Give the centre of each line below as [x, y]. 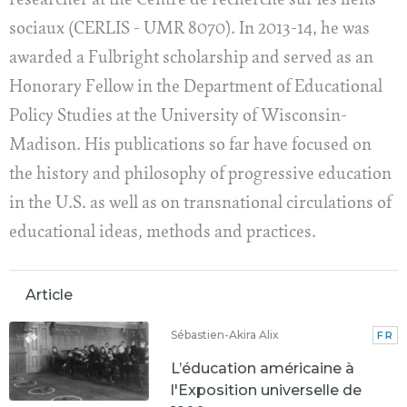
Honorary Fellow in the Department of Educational [196, 88]
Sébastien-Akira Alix [225, 335]
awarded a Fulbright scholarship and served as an [191, 59]
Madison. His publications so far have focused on [190, 146]
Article [49, 295]
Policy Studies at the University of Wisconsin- [178, 117]
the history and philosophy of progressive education [200, 175]
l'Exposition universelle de [267, 390]
